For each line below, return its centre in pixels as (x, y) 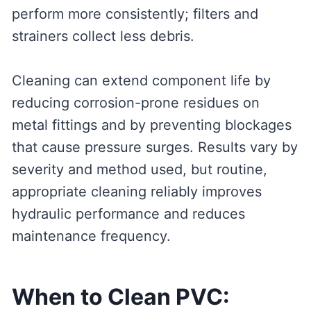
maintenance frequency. (91, 236)
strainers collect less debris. (103, 36)
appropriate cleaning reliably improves (136, 192)
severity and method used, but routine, (139, 170)
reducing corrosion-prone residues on (135, 103)
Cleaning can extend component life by (141, 81)
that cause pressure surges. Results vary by (154, 148)
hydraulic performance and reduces (128, 214)
